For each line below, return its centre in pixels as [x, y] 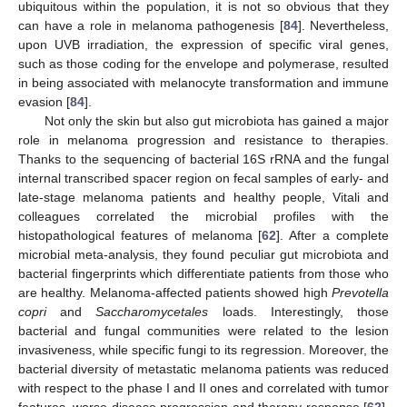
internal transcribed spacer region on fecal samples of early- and [203, 178]
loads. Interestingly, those [299, 311]
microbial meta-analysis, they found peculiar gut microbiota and [203, 254]
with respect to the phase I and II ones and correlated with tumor [203, 387]
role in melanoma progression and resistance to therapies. [203, 139]
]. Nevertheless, [343, 25]
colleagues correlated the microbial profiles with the [203, 216]
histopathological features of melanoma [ [140, 235]
